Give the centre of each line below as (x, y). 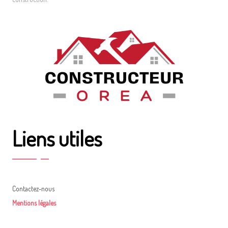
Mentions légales (34, 203)
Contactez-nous (33, 189)
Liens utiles (57, 138)
